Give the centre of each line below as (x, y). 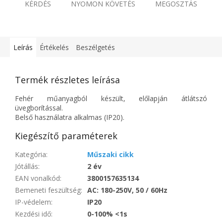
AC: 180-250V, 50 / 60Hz (127, 190)
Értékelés (54, 48)
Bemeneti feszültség (48, 190)
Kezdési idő (33, 214)
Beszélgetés (95, 48)
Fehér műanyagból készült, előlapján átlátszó (111, 99)
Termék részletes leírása (67, 80)
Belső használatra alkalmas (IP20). (70, 117)
